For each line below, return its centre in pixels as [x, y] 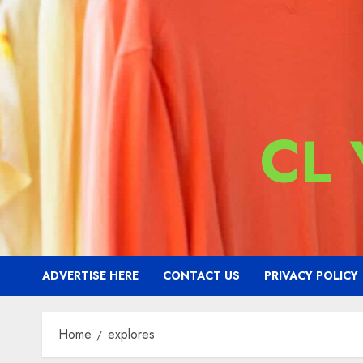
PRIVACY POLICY [311, 275]
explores [131, 334]
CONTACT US [201, 275]
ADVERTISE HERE [90, 275]
